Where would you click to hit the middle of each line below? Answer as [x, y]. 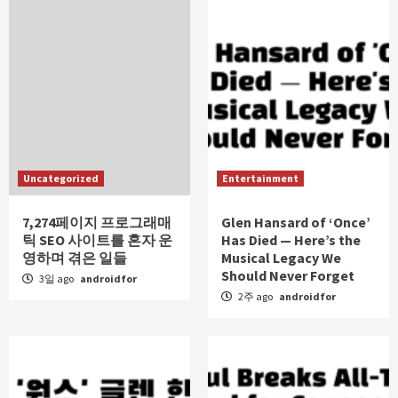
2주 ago [255, 296]
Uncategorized [61, 178]
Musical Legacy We [281, 257]
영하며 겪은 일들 [75, 257]
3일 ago [56, 278]
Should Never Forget [288, 275]
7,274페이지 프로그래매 [97, 222]
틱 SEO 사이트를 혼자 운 [97, 239]
